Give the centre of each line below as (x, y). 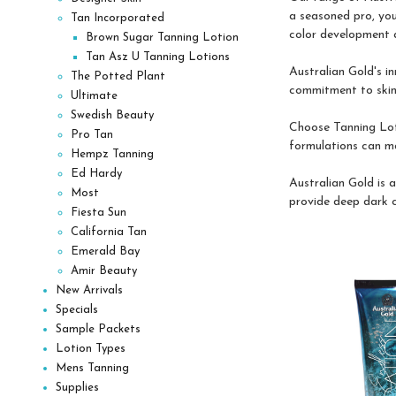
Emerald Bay (105, 251)
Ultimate (94, 95)
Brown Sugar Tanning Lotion (162, 37)
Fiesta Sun (98, 212)
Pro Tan (91, 134)
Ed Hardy (96, 173)
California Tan (108, 232)
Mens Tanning (93, 368)
